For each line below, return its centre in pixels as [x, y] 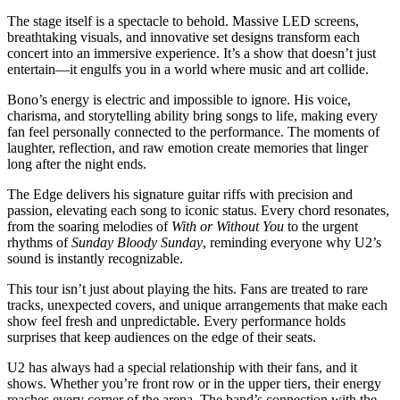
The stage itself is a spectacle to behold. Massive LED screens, [183, 21]
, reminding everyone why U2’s [292, 243]
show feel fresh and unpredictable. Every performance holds [176, 321]
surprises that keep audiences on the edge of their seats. [162, 337]
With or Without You [228, 227]
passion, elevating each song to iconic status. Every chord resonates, [198, 211]
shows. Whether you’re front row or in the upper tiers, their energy [194, 384]
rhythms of [39, 243]
